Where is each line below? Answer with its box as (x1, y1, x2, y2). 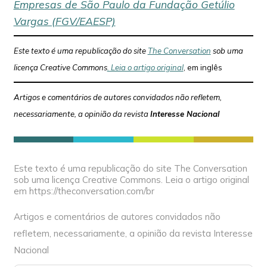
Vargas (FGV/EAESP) (13, 14, 116, 27)
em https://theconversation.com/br (13, 185, 154, 197)
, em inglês (183, 62, 222, 72)
